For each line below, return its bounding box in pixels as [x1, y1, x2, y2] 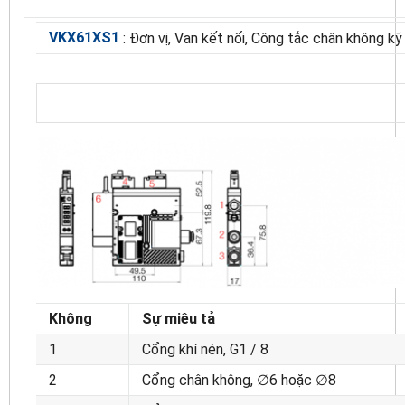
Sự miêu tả [142, 310, 215, 328]
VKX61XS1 [49, 28, 119, 46]
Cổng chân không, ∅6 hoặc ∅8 [142, 372, 336, 390]
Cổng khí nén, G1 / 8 [142, 341, 268, 359]
